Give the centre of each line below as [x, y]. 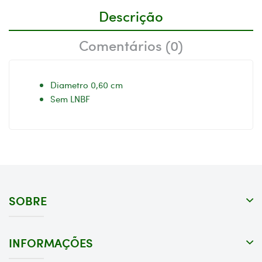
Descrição [131, 15]
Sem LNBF [70, 99]
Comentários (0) [131, 45]
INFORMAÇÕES [51, 242]
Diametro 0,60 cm [87, 85]
